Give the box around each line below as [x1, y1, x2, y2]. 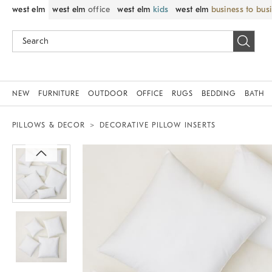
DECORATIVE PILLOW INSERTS [100, 121, 216, 129]
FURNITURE [38, 89, 80, 98]
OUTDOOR [88, 89, 128, 98]
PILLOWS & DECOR [12, 121, 85, 129]
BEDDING [201, 89, 237, 98]
